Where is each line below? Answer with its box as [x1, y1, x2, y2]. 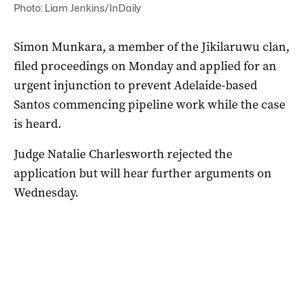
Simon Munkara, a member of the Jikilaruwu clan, [14, 38, 289, 55]
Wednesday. [14, 184, 78, 201]
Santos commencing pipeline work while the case [14, 96, 285, 113]
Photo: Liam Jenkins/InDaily [14, 1, 141, 14]
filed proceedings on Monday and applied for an [14, 57, 276, 74]
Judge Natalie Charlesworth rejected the [14, 145, 232, 162]
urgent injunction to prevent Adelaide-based [14, 76, 257, 93]
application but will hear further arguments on [14, 164, 272, 181]
